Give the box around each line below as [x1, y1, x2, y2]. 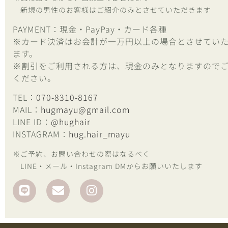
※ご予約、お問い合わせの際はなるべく [13, 149, 150, 159]
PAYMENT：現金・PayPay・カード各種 [13, 22, 167, 35]
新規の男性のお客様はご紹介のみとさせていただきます [13, 5, 211, 15]
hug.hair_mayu [69, 127, 130, 140]
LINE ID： [13, 115, 51, 128]
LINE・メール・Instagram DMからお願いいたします [13, 161, 203, 172]
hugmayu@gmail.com [41, 103, 130, 116]
